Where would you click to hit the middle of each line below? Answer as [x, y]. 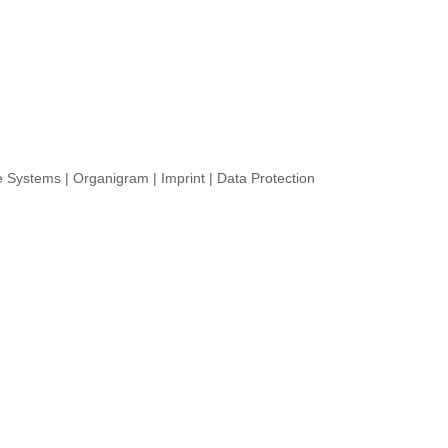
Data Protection [266, 177]
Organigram [111, 177]
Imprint [183, 177]
